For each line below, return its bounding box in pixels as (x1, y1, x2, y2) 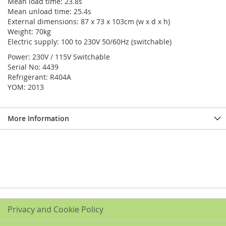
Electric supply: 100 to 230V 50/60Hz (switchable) (8, 37, 172, 46)
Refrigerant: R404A (8, 72, 71, 82)
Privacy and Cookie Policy (8, 204, 103, 215)
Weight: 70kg (8, 27, 51, 36)
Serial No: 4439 (8, 62, 59, 72)
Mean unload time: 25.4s (8, 7, 91, 16)
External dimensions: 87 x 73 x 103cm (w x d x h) (8, 17, 170, 26)
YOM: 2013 (8, 82, 44, 92)
